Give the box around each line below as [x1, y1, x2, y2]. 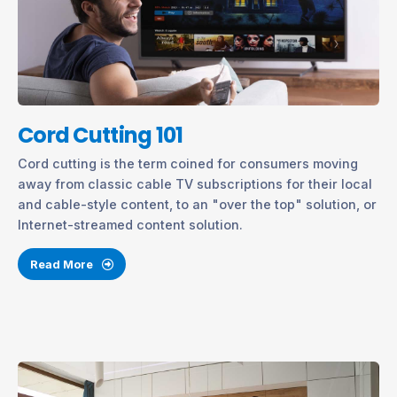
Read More [29, 256, 96, 271]
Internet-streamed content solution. [18, 217, 243, 233]
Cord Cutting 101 [18, 121, 183, 151]
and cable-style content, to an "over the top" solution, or [18, 197, 377, 213]
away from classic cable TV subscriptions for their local [18, 176, 372, 192]
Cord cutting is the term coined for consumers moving [18, 156, 358, 172]
